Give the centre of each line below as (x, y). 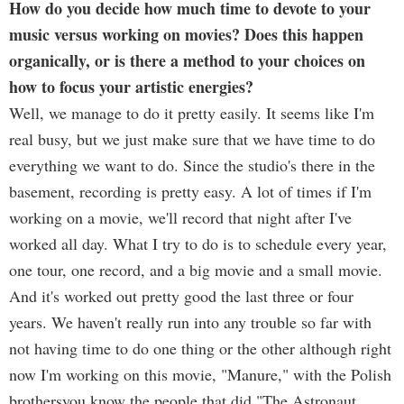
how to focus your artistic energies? (131, 87)
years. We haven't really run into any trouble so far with (190, 322)
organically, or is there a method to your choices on (187, 60)
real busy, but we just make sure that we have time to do (192, 139)
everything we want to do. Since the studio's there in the (192, 165)
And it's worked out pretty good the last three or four (181, 296)
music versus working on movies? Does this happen (186, 34)
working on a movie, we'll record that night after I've (180, 217)
